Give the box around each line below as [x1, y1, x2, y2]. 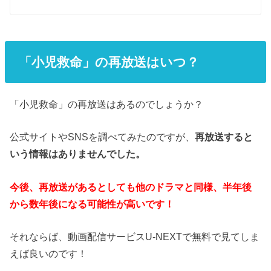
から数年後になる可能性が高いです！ [10, 198, 175, 209]
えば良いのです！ [10, 248, 88, 260]
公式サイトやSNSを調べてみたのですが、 [10, 131, 195, 143]
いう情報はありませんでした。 [10, 148, 146, 160]
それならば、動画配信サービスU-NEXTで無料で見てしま [10, 231, 260, 243]
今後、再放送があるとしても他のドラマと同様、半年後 [10, 181, 252, 192]
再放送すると [195, 131, 253, 143]
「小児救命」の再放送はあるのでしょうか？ [10, 98, 204, 109]
